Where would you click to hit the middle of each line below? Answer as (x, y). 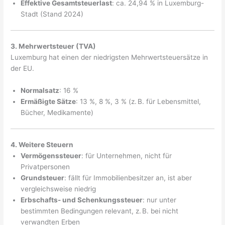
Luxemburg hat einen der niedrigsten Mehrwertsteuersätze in (109, 58)
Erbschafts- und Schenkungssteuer (82, 200)
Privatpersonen (45, 167)
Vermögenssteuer (51, 156)
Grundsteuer (43, 178)
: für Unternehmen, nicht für (127, 156)
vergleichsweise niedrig (59, 189)
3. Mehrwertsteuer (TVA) (53, 46)
